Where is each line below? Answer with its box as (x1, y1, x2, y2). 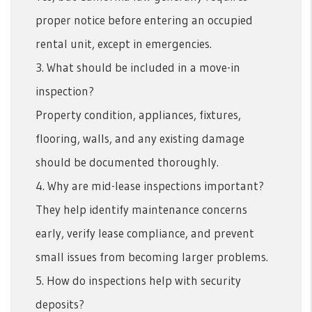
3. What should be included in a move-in (36, 59, 240, 75)
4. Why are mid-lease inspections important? (36, 178, 264, 193)
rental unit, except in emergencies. (36, 36, 212, 51)
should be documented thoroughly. (36, 154, 219, 169)
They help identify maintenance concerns (36, 201, 247, 217)
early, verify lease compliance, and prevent (36, 225, 254, 240)
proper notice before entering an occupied (36, 12, 253, 27)
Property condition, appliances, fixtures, (36, 107, 241, 122)
